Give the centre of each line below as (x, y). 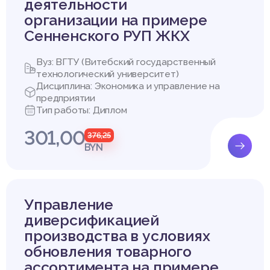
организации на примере (116, 20)
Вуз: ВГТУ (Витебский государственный (126, 62)
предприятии (66, 99)
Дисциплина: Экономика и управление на (128, 86)
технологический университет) (108, 74)
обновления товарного (108, 252)
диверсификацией (92, 221)
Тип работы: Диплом (82, 111)
